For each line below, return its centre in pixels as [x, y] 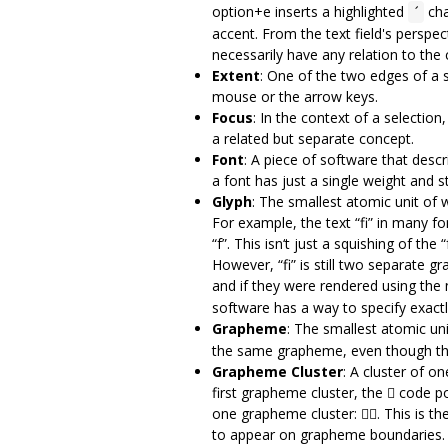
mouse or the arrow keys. [295, 96]
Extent [236, 75]
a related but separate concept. [313, 138]
